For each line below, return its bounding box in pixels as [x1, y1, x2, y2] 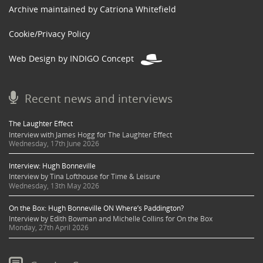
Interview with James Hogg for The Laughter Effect [9, 129, 172, 140]
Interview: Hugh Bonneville [9, 161, 96, 171]
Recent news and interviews [25, 90, 173, 107]
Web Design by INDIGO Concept [9, 53, 141, 65]
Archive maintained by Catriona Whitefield [9, 4, 176, 15]
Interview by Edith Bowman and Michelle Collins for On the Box [9, 214, 213, 224]
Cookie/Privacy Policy [9, 28, 90, 40]
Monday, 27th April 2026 [9, 222, 89, 233]
